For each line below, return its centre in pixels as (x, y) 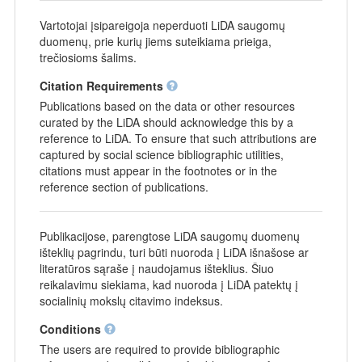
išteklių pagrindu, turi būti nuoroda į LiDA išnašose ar (174, 252)
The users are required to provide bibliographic (159, 349)
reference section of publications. (124, 186)
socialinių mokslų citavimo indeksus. (131, 300)
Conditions (72, 328)
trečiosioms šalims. (88, 57)
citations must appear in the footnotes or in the (158, 170)
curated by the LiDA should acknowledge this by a (166, 122)
